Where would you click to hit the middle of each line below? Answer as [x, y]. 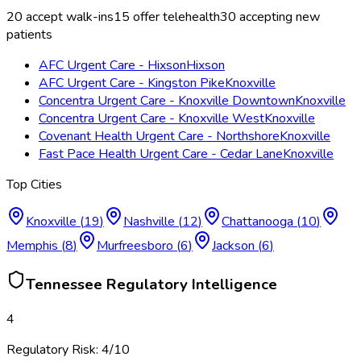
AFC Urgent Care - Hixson [112, 66]
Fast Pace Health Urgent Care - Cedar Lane [161, 154]
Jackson [233, 246]
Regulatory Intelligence [190, 284]
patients [29, 35]
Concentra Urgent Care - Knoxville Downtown [167, 101]
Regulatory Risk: [54, 349]
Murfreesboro [135, 246]
